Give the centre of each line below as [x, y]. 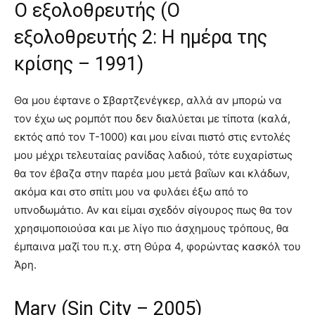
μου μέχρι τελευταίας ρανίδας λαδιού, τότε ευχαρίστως [153, 155]
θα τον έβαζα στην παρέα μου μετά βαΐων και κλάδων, [152, 173]
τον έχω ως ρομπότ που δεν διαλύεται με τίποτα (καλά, [152, 118]
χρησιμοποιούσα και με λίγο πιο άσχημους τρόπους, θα [152, 228]
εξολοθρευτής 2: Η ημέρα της [141, 37]
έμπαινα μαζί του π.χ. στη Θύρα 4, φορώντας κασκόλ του [157, 246]
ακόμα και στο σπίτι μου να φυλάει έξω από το [131, 191]
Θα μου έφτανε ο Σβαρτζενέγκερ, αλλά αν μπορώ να [148, 100]
